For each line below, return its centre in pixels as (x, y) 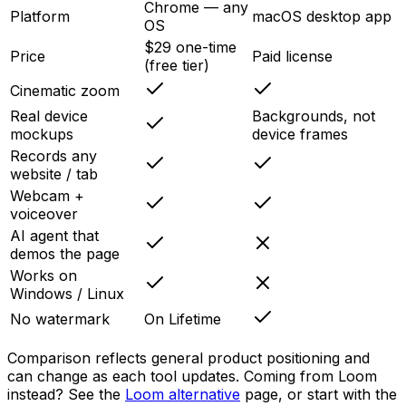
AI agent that (54, 235)
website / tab (54, 174)
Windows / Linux (67, 293)
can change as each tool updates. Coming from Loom (192, 376)
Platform (40, 16)
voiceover (44, 213)
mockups (42, 134)
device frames (300, 134)
